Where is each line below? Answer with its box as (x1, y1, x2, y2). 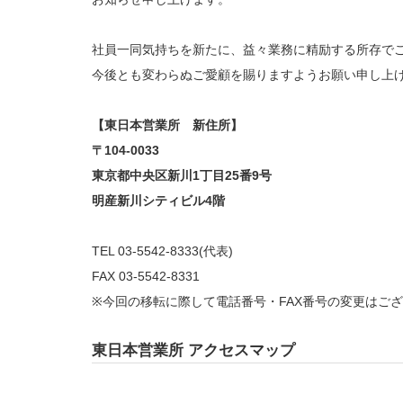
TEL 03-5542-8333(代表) (92, 244, 233, 258)
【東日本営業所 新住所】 (92, 118, 243, 132)
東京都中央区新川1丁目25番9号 (92, 168, 272, 183)
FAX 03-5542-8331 (92, 269, 200, 283)
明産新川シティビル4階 (92, 193, 225, 208)
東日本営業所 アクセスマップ (92, 342, 295, 359)
